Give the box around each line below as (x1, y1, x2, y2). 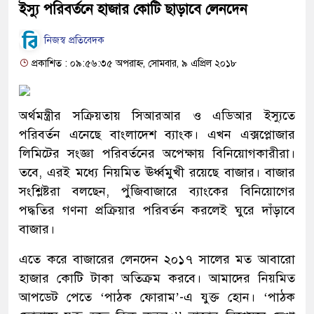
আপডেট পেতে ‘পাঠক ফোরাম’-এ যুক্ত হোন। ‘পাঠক (19, 289, 295, 305)
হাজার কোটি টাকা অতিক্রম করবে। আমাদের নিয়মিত (19, 270, 295, 286)
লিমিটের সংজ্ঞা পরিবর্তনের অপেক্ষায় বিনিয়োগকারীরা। (19, 145, 295, 161)
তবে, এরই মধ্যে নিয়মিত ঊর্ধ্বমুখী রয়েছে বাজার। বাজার (19, 164, 295, 180)
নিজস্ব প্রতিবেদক (41, 34, 104, 47)
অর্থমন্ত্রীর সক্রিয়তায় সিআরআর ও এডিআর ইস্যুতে (19, 107, 295, 123)
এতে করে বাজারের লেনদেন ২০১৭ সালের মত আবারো (19, 251, 295, 267)
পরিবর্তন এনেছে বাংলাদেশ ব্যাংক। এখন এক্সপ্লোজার (19, 126, 295, 142)
